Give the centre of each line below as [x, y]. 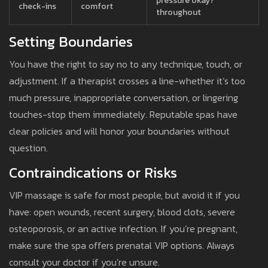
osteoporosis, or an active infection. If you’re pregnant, [123, 229]
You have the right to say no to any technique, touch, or [126, 64]
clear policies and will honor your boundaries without [119, 131]
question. [28, 148]
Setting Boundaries [71, 42]
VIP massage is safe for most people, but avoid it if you [124, 195]
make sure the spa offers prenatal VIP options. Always [122, 246]
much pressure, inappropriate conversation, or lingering [124, 98]
